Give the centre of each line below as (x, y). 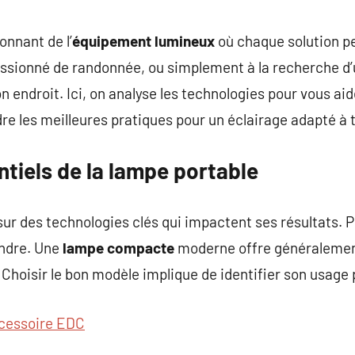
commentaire (101, 14)
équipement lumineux (143, 41)
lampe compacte (118, 248)
